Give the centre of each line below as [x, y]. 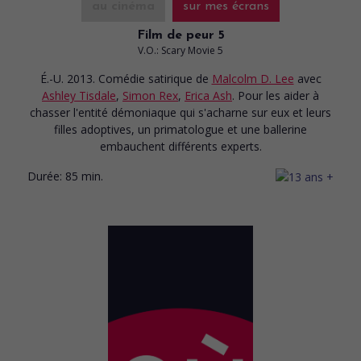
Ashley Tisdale [79, 95]
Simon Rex [150, 95]
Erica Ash [208, 95]
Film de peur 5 [180, 35]
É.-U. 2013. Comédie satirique [118, 78]
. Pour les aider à [276, 95]
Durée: [45, 176]
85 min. [84, 176]
